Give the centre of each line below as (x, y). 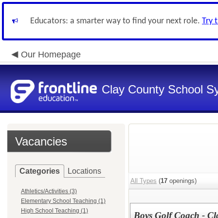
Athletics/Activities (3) (49, 191)
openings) (182, 181)
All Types (144, 181)
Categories (40, 171)
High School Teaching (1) (54, 211)
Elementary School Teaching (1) (63, 201)
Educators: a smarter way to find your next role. (116, 21)
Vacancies (41, 141)
